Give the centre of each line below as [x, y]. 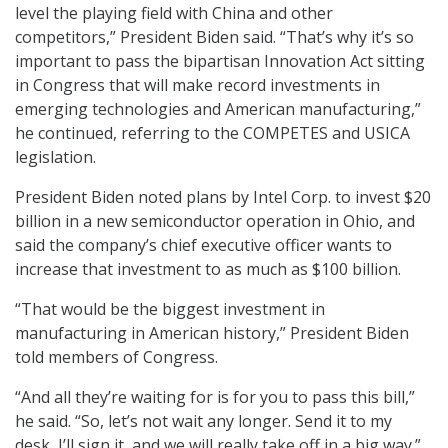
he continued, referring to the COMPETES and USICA [212, 133]
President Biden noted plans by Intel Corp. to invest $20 [223, 197]
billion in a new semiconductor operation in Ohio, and [215, 221]
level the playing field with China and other [174, 13]
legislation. [55, 157]
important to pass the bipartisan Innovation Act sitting [220, 61]
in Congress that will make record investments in [197, 85]
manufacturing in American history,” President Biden [212, 333]
